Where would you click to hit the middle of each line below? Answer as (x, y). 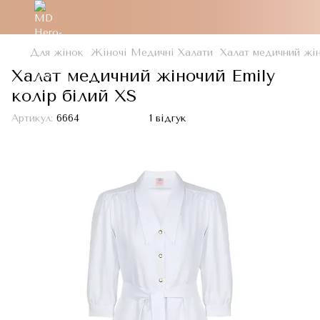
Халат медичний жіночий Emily (143, 76)
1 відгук (168, 118)
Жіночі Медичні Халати (152, 52)
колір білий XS (74, 96)
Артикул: (32, 118)
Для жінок (57, 52)
